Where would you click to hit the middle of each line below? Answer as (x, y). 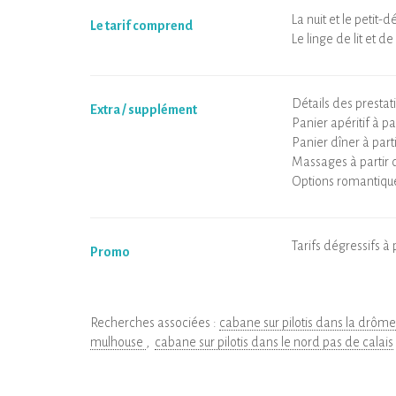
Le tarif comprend (141, 26)
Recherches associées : (155, 323)
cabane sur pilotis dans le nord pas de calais (274, 342)
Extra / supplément (144, 110)
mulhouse (118, 342)
